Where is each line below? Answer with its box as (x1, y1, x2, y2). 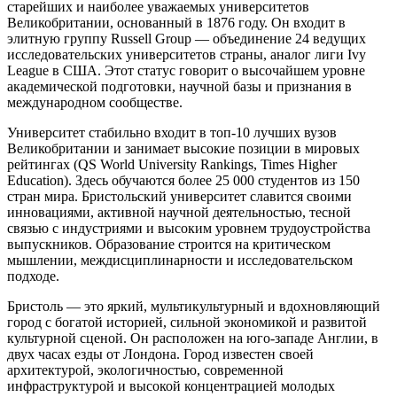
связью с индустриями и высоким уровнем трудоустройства (7, 220, 370, 236)
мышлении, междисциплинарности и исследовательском (7, 252, 353, 268)
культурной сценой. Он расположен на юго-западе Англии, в (7, 330, 378, 346)
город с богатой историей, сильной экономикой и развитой (7, 314, 367, 330)
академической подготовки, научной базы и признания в (7, 78, 352, 94)
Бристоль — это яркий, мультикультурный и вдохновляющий (7, 298, 380, 314)
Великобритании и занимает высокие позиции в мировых (7, 140, 360, 156)
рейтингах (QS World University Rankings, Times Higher (7, 156, 337, 172)
